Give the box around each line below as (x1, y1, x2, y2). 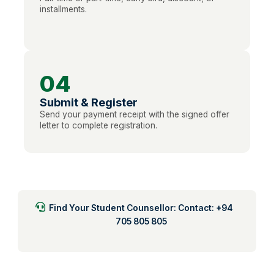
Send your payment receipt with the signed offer (39, 109, 229, 119)
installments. (39, 4, 87, 14)
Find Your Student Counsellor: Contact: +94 (49, 202, 234, 213)
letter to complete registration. (39, 120, 157, 130)
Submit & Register (39, 95, 138, 109)
